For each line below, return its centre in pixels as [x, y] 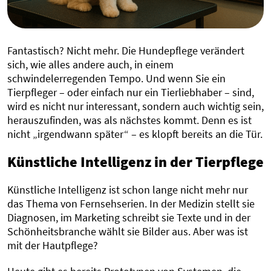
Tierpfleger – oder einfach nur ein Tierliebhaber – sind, [131, 93]
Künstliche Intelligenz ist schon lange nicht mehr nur [128, 190]
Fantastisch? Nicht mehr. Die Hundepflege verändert [126, 51]
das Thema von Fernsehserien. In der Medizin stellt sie [131, 204]
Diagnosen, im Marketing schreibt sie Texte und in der [129, 218]
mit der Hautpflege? [53, 246]
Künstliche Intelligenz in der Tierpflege [135, 162]
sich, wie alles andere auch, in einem [90, 65]
